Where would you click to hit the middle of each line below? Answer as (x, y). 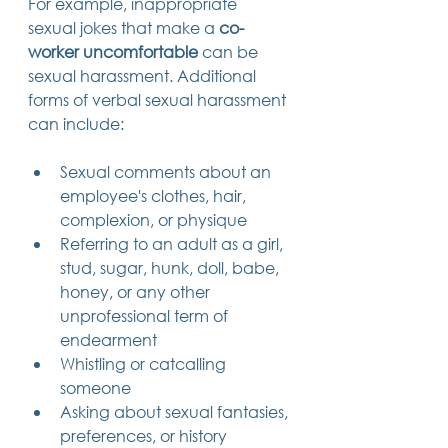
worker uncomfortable (113, 51)
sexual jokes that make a (123, 27)
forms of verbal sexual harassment (159, 99)
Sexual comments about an (167, 171)
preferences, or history (143, 435)
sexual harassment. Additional (144, 75)
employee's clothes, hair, (155, 195)
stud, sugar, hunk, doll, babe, (171, 267)
